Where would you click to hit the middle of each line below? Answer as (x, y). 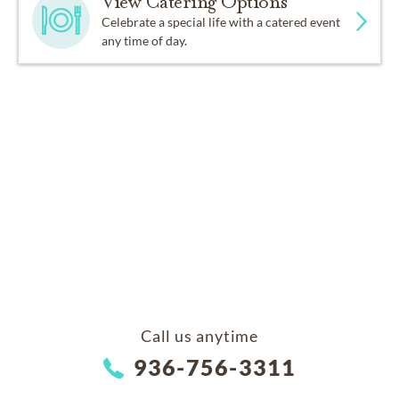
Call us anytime (199, 335)
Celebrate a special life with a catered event (221, 21)
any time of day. (145, 40)
